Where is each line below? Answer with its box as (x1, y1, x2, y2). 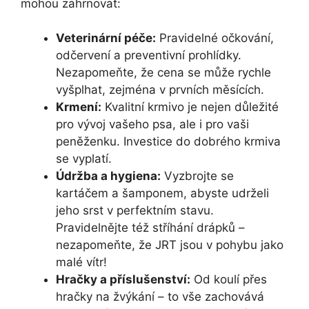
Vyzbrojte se (161, 169, 234, 183)
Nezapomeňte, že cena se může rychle (56, 66, 271, 80)
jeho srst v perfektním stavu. (56, 203, 214, 218)
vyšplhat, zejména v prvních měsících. (56, 83, 264, 97)
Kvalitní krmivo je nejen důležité (101, 100, 279, 114)
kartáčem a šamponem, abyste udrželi (56, 186, 269, 201)
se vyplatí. (56, 152, 112, 166)
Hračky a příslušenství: (56, 272, 190, 287)
